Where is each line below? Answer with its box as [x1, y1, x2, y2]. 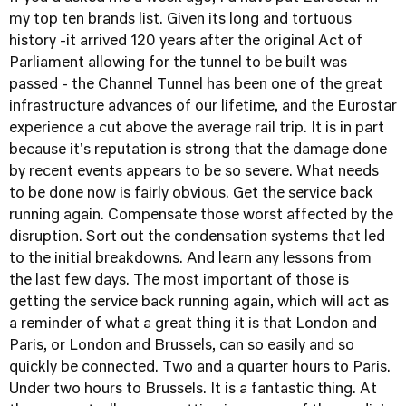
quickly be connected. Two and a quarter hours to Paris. [9, 361, 391, 375]
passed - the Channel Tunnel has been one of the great [9, 78, 382, 92]
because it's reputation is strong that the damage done [9, 143, 387, 158]
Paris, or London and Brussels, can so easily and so [9, 339, 354, 353]
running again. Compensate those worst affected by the [9, 208, 393, 223]
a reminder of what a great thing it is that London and [9, 317, 377, 332]
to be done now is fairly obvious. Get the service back [9, 187, 373, 201]
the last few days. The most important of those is [9, 274, 349, 288]
